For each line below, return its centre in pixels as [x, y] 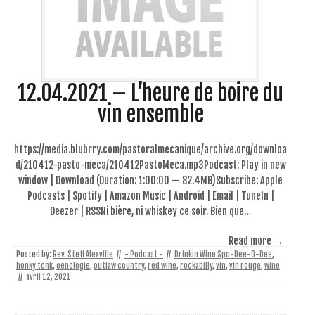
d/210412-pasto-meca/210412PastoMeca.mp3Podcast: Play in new [150, 165]
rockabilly [196, 265]
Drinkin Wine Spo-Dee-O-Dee [223, 254]
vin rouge [245, 265]
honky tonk [34, 265]
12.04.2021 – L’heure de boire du [150, 93]
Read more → [256, 240]
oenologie [73, 265]
